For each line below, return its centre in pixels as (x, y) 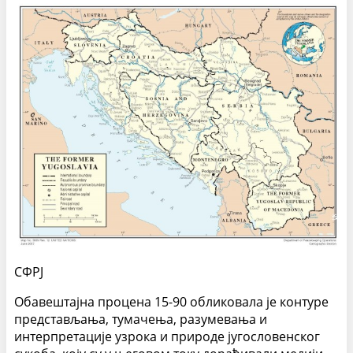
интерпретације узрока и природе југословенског (167, 336)
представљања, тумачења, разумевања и (141, 319)
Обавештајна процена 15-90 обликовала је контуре (171, 301)
